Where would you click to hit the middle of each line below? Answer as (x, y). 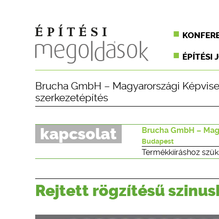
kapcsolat (78, 134)
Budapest (158, 141)
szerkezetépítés (72, 98)
